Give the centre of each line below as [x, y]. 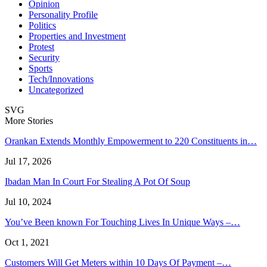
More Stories [29, 120]
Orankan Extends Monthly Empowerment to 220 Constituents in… [131, 141]
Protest [41, 46]
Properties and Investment [77, 36]
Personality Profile [63, 14]
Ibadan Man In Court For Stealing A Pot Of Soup [97, 181]
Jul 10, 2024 [28, 201]
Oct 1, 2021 [27, 242]
